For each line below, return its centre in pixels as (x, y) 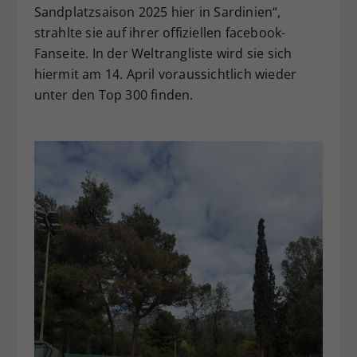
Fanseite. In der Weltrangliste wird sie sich (163, 54)
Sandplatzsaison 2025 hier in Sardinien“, (157, 12)
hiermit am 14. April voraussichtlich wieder (165, 75)
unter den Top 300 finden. (114, 95)
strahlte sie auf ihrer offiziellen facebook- (160, 33)
